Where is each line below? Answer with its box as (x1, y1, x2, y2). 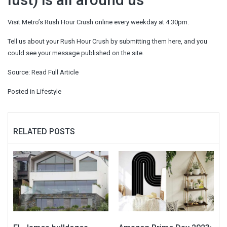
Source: (8, 68, 31, 76)
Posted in (8, 87, 36, 95)
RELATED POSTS (13, 126, 75, 136)
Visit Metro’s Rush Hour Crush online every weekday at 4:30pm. (8, 18, 189, 26)
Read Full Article (31, 68, 79, 76)
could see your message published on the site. (8, 49, 144, 57)
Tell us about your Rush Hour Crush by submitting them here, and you (8, 37, 207, 45)
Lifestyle (36, 87, 61, 95)
